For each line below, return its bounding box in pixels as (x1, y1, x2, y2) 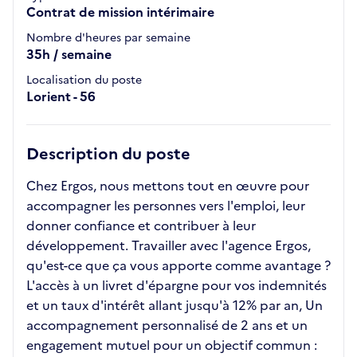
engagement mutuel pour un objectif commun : (26, 335, 317, 355)
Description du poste (26, 142, 190, 167)
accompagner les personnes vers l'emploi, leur (26, 196, 305, 216)
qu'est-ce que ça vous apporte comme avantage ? (26, 256, 331, 276)
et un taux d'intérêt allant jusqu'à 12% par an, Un (26, 296, 323, 316)
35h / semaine (26, 45, 112, 65)
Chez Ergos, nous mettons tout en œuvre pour (26, 176, 309, 196)
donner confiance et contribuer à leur (26, 216, 256, 236)
